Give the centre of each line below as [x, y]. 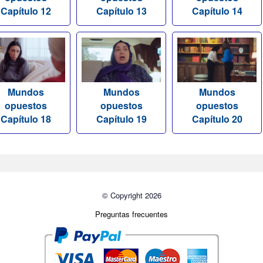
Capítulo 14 [217, 11]
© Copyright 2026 [131, 195]
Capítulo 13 [121, 11]
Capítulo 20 [217, 119]
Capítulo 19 [121, 119]
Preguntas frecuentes [131, 214]
